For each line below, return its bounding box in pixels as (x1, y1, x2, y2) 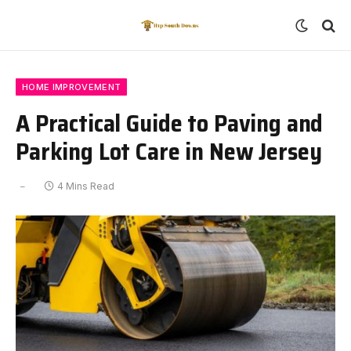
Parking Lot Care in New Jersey (16, 132, 322, 170)
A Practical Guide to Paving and (16, 104, 324, 142)
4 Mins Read (57, 180, 114, 192)
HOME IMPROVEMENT (22, 81, 121, 92)
